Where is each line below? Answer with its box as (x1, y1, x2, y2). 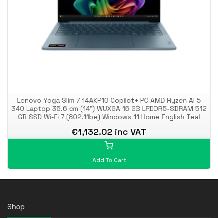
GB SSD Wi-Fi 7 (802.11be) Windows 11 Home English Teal (18, 112, 200, 121)
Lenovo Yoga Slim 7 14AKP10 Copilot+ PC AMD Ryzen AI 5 (17, 95, 201, 105)
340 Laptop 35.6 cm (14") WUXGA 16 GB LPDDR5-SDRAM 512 (11, 104, 207, 113)
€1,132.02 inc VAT (72, 126, 146, 137)
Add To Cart (92, 156, 126, 164)
